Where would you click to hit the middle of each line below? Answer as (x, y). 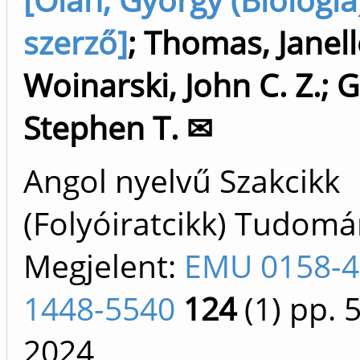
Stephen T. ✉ (118, 127)
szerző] (76, 42)
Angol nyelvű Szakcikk (182, 181)
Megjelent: (104, 266)
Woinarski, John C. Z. (172, 85)
